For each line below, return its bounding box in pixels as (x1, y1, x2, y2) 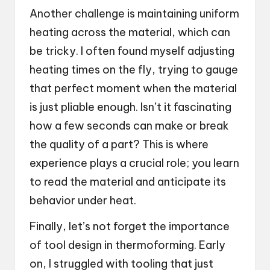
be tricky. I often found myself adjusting (30, 43, 234, 58)
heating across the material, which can (30, 25, 230, 39)
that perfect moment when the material (30, 81, 237, 95)
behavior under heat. (30, 193, 136, 207)
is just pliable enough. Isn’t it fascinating (30, 99, 231, 114)
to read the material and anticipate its (30, 174, 226, 189)
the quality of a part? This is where (30, 137, 209, 151)
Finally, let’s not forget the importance (30, 219, 230, 233)
